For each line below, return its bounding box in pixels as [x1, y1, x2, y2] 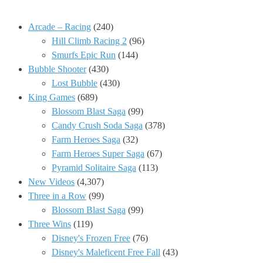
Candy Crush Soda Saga [52, 120, 143, 131]
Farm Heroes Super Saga [52, 149, 144, 159]
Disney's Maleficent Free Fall [52, 247, 160, 258]
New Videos [28, 177, 75, 187]
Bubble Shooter [28, 64, 86, 75]
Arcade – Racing [28, 22, 91, 32]
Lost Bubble [52, 78, 97, 89]
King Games [28, 92, 75, 103]
